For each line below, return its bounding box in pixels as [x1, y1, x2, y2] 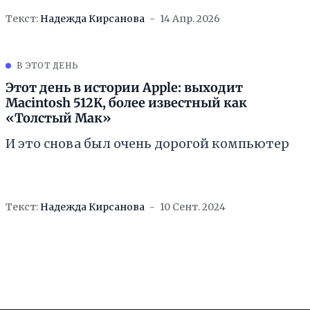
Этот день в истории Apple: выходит [6, 80, 243, 95]
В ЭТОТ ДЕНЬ [17, 60, 79, 71]
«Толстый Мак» [6, 110, 111, 126]
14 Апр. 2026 [160, 12, 220, 25]
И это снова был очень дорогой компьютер [6, 136, 289, 152]
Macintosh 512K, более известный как [6, 95, 247, 111]
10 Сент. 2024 [160, 201, 226, 213]
